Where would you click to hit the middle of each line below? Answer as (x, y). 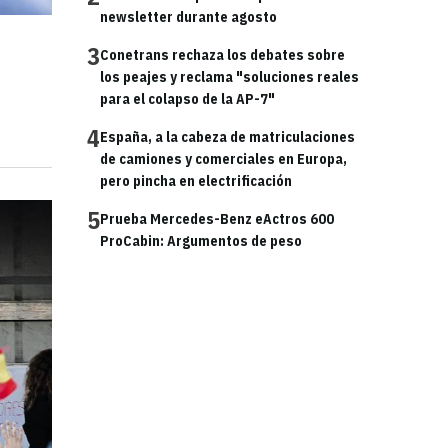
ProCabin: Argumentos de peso (201, 241)
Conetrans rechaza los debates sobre (222, 55)
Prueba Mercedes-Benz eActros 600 (217, 219)
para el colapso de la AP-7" (187, 99)
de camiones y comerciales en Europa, (223, 159)
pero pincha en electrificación (196, 181)
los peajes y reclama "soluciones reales (229, 77)
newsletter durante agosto (188, 17)
